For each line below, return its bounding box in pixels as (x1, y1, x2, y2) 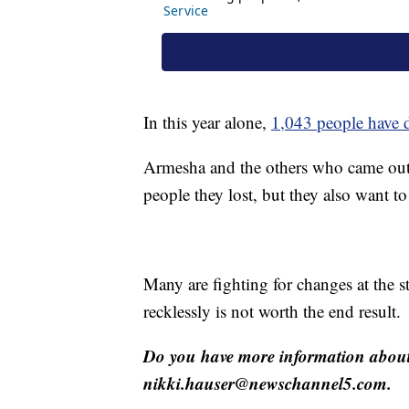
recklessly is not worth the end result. (143, 299, 401, 323)
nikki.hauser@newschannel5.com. (143, 371, 392, 396)
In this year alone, (143, 110, 271, 134)
